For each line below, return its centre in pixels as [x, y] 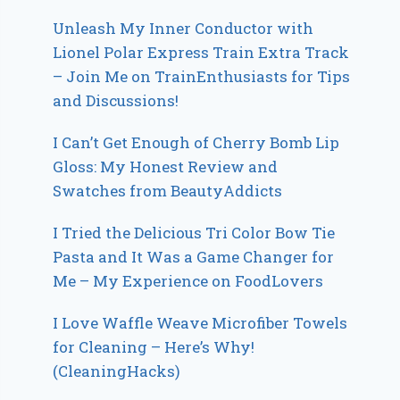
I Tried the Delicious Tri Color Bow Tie [194, 232]
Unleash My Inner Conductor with [183, 28]
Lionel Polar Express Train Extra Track [201, 52]
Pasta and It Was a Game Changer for [194, 256]
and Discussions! [116, 100]
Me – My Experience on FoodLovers [188, 280]
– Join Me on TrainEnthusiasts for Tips [202, 76]
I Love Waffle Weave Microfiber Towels [200, 322]
